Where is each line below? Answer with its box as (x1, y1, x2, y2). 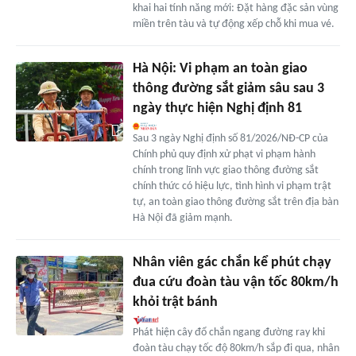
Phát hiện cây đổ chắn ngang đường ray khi (132, 326, 325, 339)
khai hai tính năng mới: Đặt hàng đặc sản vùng (132, 2, 339, 14)
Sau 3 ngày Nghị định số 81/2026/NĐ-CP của (132, 132, 328, 145)
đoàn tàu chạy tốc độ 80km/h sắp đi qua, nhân (132, 342, 339, 354)
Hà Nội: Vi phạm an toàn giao (132, 60, 308, 76)
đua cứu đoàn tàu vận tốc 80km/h (132, 274, 339, 290)
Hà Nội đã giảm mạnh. (132, 211, 233, 224)
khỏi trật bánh (132, 294, 218, 310)
